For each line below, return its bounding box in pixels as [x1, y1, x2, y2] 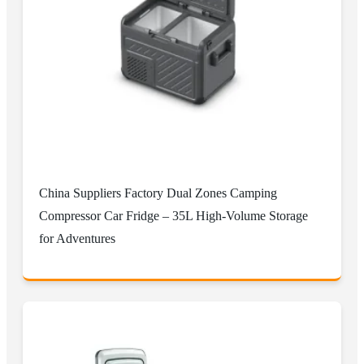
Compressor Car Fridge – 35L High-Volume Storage [39, 209, 308, 223]
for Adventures [39, 232, 115, 246]
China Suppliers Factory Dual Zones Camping [39, 186, 277, 201]
